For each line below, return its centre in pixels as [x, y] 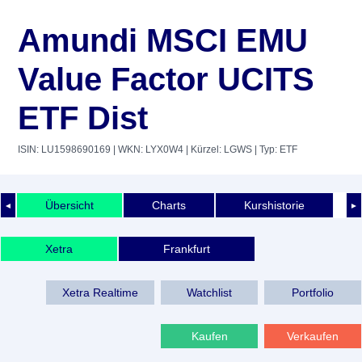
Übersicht [69, 205]
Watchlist [209, 292]
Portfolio [313, 292]
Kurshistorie [274, 205]
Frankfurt [187, 248]
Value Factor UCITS [166, 79]
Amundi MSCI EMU [163, 40]
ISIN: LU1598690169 [64, 149]
